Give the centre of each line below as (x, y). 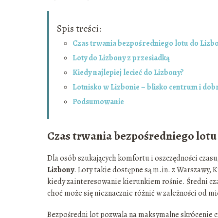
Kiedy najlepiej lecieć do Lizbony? (128, 73)
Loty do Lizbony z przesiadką (121, 58)
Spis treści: (79, 29)
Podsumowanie (99, 102)
